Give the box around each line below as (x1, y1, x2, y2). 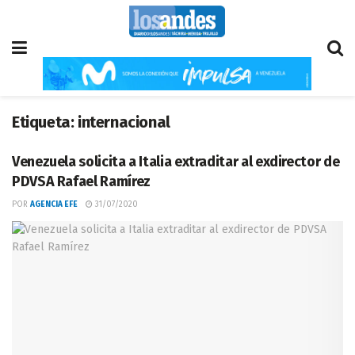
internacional (78, 113, 170, 132)
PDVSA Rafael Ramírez (12, 173, 151, 190)
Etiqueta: (12, 113, 78, 132)
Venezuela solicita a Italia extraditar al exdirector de (12, 153, 340, 170)
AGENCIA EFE (30, 200, 78, 209)
